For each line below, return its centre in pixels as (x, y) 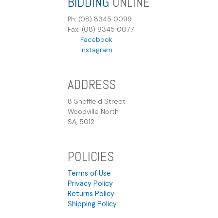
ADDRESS (92, 85)
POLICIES (91, 156)
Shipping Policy (92, 204)
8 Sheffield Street (97, 101)
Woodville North (93, 112)
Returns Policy (91, 193)
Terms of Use (89, 173)
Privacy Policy (90, 183)
